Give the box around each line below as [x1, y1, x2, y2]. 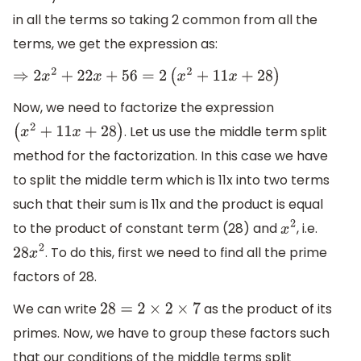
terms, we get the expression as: [13, 35, 218, 54]
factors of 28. [13, 268, 97, 287]
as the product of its [200, 299, 332, 318]
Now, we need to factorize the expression [13, 98, 274, 118]
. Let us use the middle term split [123, 122, 327, 142]
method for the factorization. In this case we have [13, 147, 328, 166]
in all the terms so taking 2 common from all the [13, 10, 317, 30]
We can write [13, 299, 100, 318]
